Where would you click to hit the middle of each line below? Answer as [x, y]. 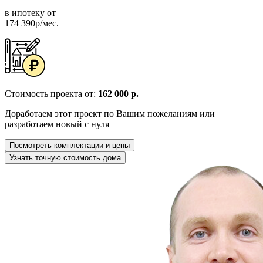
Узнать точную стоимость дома [65, 157]
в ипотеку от [30, 12]
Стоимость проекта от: [51, 93]
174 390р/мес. [32, 23]
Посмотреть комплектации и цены [70, 145]
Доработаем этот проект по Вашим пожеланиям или [110, 113]
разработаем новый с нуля [57, 124]
